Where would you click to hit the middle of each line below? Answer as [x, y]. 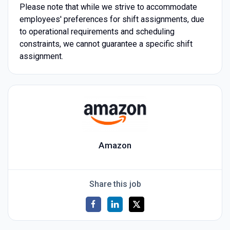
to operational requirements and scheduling [97, 31]
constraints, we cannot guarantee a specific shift [106, 44]
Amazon [115, 146]
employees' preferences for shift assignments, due [112, 19]
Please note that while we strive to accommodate [108, 7]
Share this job [115, 184]
